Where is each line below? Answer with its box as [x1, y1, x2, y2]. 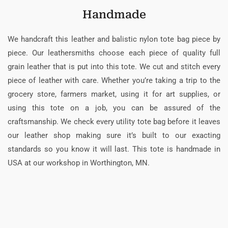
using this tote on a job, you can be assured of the [8, 103, 220, 112]
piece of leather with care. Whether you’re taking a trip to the [8, 75, 220, 85]
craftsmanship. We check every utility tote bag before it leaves [8, 117, 220, 126]
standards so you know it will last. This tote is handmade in [8, 144, 220, 154]
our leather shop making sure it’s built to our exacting [8, 130, 220, 140]
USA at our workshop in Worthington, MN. [8, 158, 150, 167]
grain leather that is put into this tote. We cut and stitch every [8, 62, 220, 71]
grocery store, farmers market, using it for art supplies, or [8, 89, 220, 99]
